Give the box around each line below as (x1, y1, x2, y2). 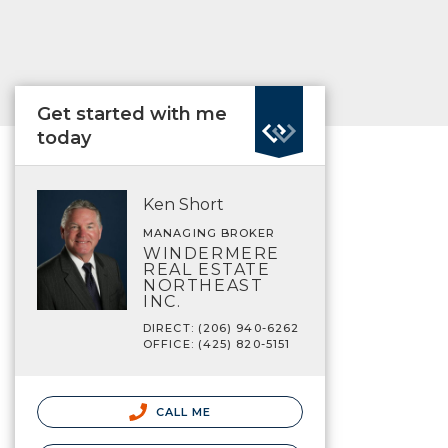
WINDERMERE (143, 244, 280, 263)
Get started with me (37, 103, 227, 125)
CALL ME (151, 405, 212, 419)
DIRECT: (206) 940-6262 (143, 321, 300, 335)
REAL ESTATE (143, 260, 271, 279)
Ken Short (143, 195, 224, 214)
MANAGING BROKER (143, 226, 276, 240)
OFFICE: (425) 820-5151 (143, 337, 291, 351)
